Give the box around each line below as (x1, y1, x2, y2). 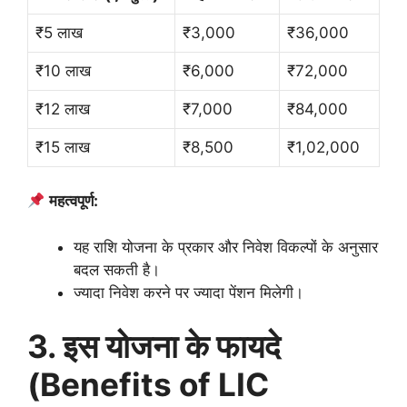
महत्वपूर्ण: (49, 192, 99, 211)
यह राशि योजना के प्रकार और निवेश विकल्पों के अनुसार (74, 237, 378, 256)
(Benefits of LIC (27, 365, 269, 404)
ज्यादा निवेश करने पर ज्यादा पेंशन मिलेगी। (74, 283, 303, 302)
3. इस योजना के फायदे (27, 327, 281, 366)
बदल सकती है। (74, 260, 160, 279)
